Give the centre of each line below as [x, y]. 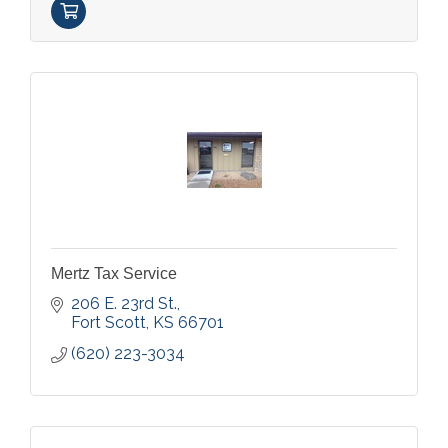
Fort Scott [108, 322]
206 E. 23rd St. [124, 303]
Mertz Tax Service [114, 273]
